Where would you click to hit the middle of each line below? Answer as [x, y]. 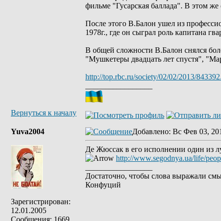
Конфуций [103, 185]
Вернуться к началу [44, 113]
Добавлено [150, 131]
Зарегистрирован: [41, 202]
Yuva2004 [28, 131]
